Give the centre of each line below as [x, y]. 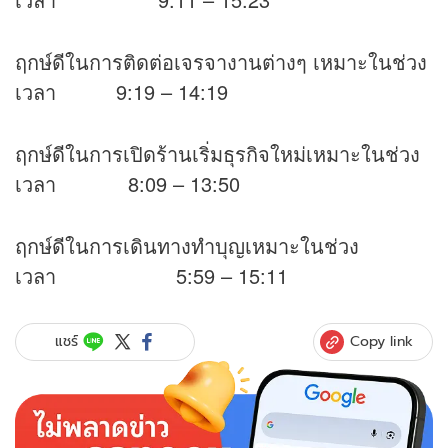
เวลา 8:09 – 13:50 [127, 183]
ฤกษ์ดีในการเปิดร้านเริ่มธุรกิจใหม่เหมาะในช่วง [217, 153]
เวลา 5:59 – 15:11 [151, 275]
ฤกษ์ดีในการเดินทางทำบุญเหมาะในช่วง [187, 245]
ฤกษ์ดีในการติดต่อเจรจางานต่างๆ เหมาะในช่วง [221, 61]
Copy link [381, 340]
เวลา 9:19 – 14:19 [121, 91]
